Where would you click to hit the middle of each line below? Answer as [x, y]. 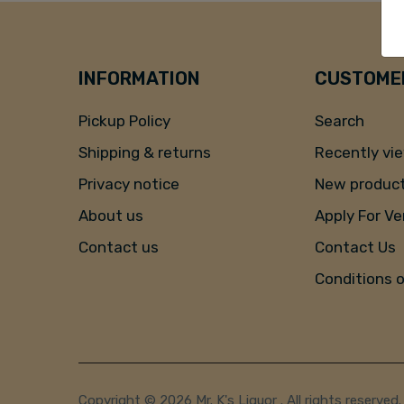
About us [111, 215]
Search [340, 120]
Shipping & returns [145, 152]
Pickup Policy [124, 120]
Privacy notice [129, 184]
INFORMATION [139, 78]
